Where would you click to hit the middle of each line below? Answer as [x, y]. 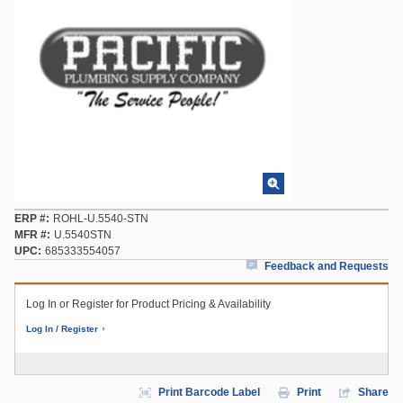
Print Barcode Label [209, 392]
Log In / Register [62, 329]
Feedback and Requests [327, 266]
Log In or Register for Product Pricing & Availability [148, 304]
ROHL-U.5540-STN [101, 219]
